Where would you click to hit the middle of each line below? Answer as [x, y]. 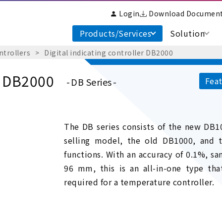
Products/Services [115, 33]
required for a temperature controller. [139, 182]
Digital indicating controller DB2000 [109, 52]
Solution [187, 33]
